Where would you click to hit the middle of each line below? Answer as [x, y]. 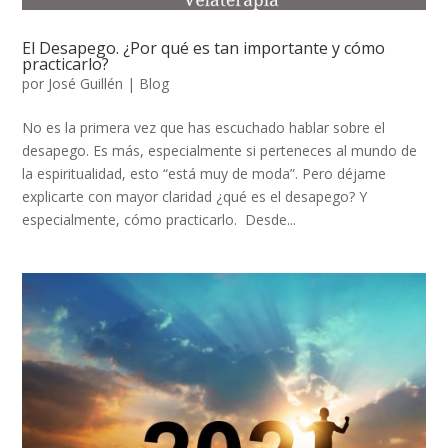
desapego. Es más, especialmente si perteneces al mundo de [220, 150]
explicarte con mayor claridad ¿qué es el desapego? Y [195, 196]
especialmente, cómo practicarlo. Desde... [159, 219]
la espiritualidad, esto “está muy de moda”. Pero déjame [204, 173]
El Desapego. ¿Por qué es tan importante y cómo [204, 47]
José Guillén [86, 83]
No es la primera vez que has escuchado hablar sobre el [204, 127]
